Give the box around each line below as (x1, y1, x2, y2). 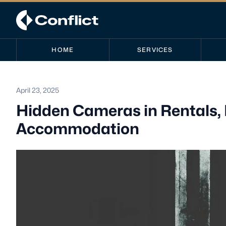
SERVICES (137, 46, 173, 53)
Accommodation (16, 120, 139, 138)
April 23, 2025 (16, 86, 59, 94)
